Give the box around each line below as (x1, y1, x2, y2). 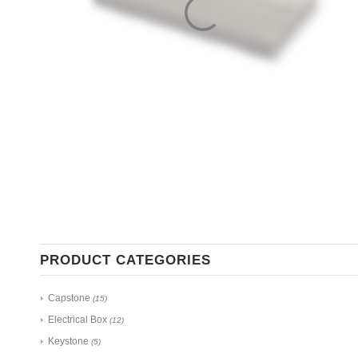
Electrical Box (48, 313, 107, 325)
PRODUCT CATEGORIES (40, 252, 211, 267)
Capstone (48, 292, 90, 304)
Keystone (48, 335, 89, 347)
